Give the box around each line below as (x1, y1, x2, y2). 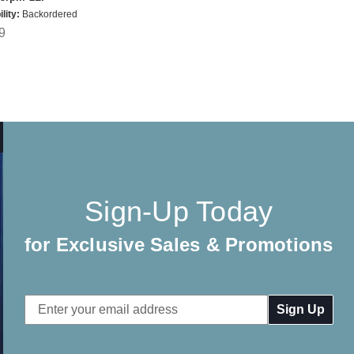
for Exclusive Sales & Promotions (24, 234, 333, 256)
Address (24, 316, 71, 330)
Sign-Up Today (85, 195, 273, 228)
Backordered (20, 9, 77, 21)
